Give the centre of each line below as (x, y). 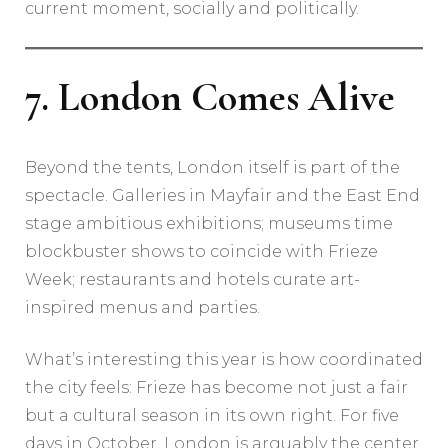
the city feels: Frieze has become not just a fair (216, 388)
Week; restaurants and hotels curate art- (192, 280)
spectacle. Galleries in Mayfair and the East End (222, 196)
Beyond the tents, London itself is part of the (212, 168)
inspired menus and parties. (142, 308)
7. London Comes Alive (210, 96)
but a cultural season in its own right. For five (212, 416)
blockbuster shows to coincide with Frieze (201, 252)
